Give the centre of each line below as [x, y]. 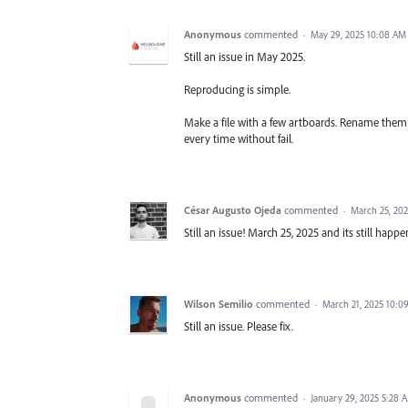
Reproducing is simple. [237, 89]
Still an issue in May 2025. [245, 56]
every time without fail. [239, 138]
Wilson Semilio [219, 303]
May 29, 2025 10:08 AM [358, 34]
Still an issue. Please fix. [239, 326]
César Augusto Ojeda [233, 209]
